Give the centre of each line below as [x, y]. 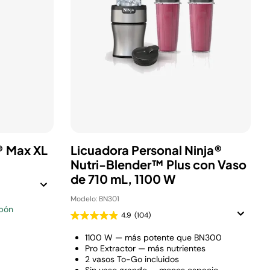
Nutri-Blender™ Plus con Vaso [159, 164]
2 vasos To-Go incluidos [132, 259]
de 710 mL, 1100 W [123, 179]
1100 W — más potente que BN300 [153, 237]
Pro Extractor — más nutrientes [145, 248]
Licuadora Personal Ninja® [146, 150]
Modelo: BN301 [95, 199]
